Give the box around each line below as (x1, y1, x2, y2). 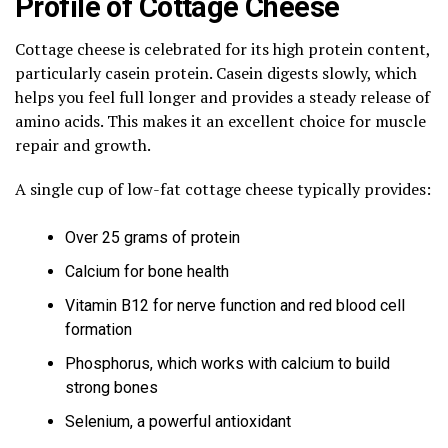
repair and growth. (15, 133, 151, 156)
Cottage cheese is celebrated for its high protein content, (15, 37, 430, 60)
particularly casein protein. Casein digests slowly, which (15, 61, 417, 84)
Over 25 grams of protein (65, 227, 240, 247)
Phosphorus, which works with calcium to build (65, 353, 390, 373)
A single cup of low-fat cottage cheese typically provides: (15, 177, 431, 200)
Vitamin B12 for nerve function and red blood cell (65, 295, 405, 315)
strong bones (65, 377, 158, 397)
